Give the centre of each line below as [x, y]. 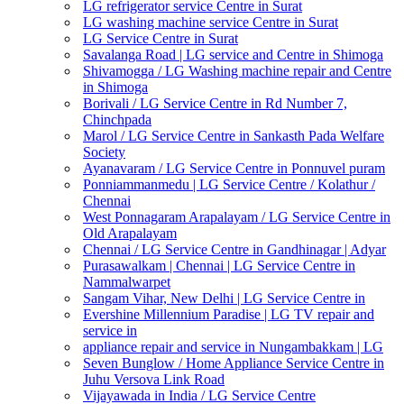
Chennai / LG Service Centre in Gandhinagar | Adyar [234, 249]
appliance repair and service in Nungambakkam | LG [233, 347]
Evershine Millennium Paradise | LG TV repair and [229, 314]
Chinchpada [117, 119]
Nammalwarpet [127, 282]
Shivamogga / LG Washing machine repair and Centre [237, 71]
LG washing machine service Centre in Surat [211, 22]
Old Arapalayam [130, 233]
